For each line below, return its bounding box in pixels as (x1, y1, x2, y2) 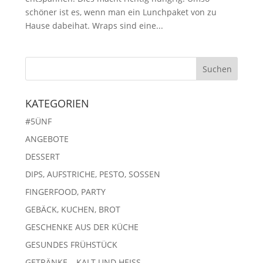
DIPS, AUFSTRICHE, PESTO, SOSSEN (25, 168, 160, 180)
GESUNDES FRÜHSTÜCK (25, 239, 117, 250)
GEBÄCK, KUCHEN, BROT (25, 204, 120, 215)
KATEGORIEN (25, 96, 89, 110)
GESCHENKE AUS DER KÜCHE (25, 221, 139, 232)
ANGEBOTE (25, 133, 69, 144)
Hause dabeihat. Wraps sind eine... (25, 20, 163, 31)
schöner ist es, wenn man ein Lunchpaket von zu (25, 6, 217, 18)
